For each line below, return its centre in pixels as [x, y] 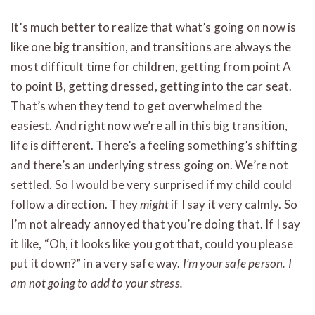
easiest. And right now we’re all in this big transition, [149, 125]
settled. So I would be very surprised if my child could [152, 184]
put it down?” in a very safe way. [97, 263]
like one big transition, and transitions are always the [151, 46]
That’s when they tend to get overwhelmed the [136, 105]
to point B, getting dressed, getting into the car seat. [152, 86]
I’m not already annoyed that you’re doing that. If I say [156, 224]
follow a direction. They [76, 204]
